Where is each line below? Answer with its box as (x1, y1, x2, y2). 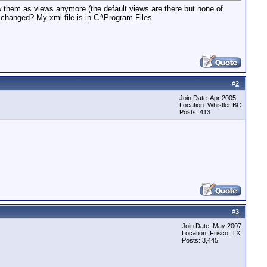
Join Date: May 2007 (182, 222, 241, 229)
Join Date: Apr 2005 (179, 94, 236, 101)
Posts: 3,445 (182, 237, 218, 244)
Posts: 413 (179, 108, 210, 116)
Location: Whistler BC (179, 101, 241, 108)
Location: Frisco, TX (182, 229, 240, 237)
